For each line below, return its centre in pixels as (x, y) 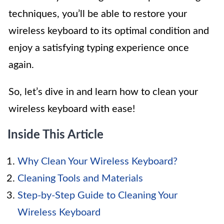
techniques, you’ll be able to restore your (98, 14)
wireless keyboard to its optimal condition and (109, 31)
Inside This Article (55, 135)
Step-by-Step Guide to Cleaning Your (97, 195)
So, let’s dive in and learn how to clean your (103, 92)
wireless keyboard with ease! (72, 109)
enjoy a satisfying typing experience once (99, 48)
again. (21, 65)
